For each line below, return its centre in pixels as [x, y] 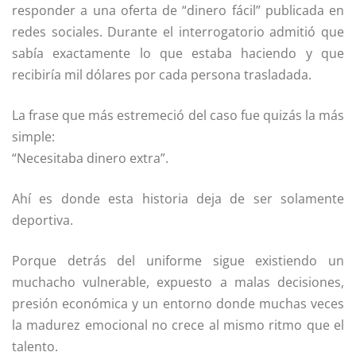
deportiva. [43, 221]
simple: [33, 137]
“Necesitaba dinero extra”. [90, 159]
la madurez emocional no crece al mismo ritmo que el [178, 325]
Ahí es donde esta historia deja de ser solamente [178, 199]
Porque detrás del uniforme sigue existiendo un [178, 261]
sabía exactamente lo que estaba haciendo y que [178, 54]
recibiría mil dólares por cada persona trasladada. [162, 75]
